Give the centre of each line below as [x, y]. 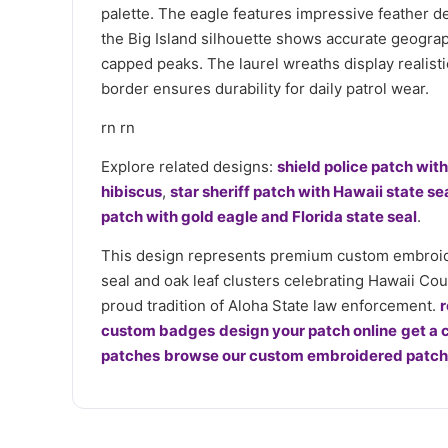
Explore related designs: [189, 166]
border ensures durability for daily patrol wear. [265, 88]
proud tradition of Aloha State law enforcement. [270, 305]
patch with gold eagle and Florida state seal [259, 216]
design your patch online [308, 330]
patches [130, 355]
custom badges [158, 330]
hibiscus [131, 191]
